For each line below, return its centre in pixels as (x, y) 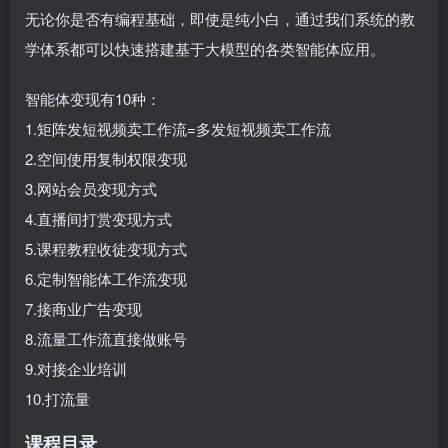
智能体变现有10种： (93, 99)
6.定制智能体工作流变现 (106, 279)
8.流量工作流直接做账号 (106, 339)
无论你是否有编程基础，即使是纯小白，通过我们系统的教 (220, 19)
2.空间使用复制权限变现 (106, 159)
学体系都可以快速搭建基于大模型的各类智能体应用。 (205, 49)
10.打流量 (57, 399)
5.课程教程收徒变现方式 (106, 249)
